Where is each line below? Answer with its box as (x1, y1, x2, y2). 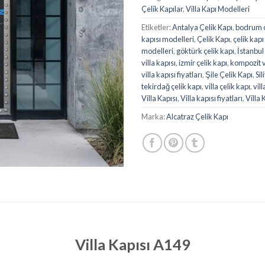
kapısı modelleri (141, 34, 194, 44)
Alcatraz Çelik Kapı (166, 111, 228, 121)
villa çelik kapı (205, 81, 250, 91)
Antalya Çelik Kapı (172, 22, 232, 32)
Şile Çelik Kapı (205, 69, 253, 79)
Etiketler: (141, 22, 172, 32)
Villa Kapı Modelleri (186, 4, 250, 14)
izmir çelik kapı (179, 57, 227, 67)
